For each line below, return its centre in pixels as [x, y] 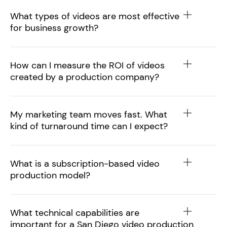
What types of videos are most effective [95, 16]
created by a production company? [85, 77]
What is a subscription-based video [85, 164]
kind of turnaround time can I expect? [89, 126]
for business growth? [54, 28]
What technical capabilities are [75, 213]
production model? [50, 175]
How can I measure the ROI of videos [87, 65]
